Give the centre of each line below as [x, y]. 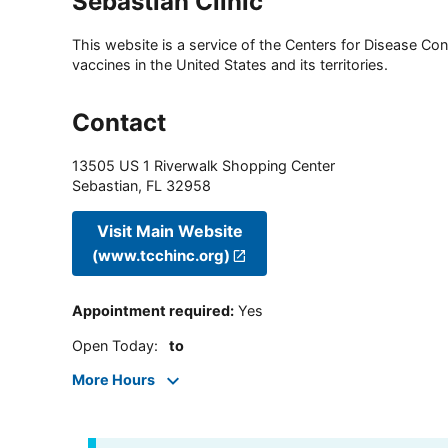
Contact [119, 123]
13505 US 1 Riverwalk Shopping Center [203, 166]
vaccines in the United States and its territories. [230, 65]
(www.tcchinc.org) [161, 255]
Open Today [113, 345]
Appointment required [151, 311]
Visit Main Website [169, 230]
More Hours [113, 380]
